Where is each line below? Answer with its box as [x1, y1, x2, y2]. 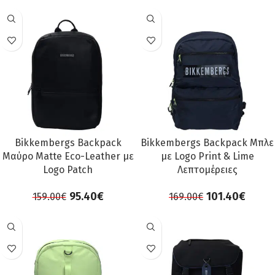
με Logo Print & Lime [160, 150, 254, 162]
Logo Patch [43, 164, 93, 176]
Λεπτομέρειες [177, 164, 238, 176]
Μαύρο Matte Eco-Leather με [2, 150, 134, 162]
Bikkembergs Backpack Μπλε [141, 137, 274, 149]
